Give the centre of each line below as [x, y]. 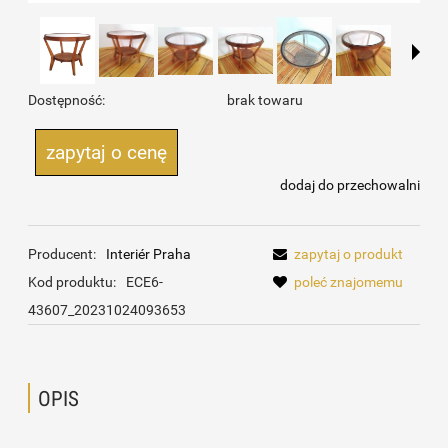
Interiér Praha [148, 254]
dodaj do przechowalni [350, 185]
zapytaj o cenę [106, 153]
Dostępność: [66, 100]
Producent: [63, 254]
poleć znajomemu [348, 282]
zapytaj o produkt [348, 254]
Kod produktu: [72, 282]
